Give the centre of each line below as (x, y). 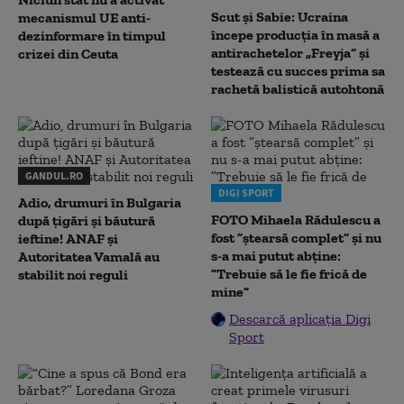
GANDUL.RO (54, 175)
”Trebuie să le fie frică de (289, 274)
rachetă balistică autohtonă (298, 89)
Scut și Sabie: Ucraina (280, 17)
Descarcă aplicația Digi (300, 319)
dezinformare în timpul (92, 36)
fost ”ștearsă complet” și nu (296, 238)
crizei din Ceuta (68, 54)
